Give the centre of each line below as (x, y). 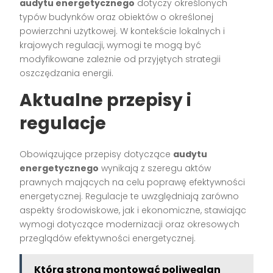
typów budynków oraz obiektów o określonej (117, 17)
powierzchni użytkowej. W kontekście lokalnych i (122, 31)
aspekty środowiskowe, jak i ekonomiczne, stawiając (133, 211)
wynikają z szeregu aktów (155, 168)
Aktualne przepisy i (106, 101)
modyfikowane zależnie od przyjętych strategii (120, 59)
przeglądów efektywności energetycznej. (108, 239)
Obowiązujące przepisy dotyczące (97, 154)
